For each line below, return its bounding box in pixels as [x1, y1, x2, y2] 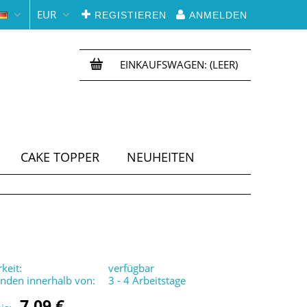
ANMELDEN [189, 10, 247, 21]
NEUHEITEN [127, 149, 195, 165]
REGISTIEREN [95, 10, 167, 21]
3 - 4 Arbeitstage [108, 273, 186, 287]
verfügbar [108, 261, 155, 275]
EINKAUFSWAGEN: [119, 58, 207, 71]
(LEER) [209, 58, 238, 71]
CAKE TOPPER [21, 149, 99, 165]
